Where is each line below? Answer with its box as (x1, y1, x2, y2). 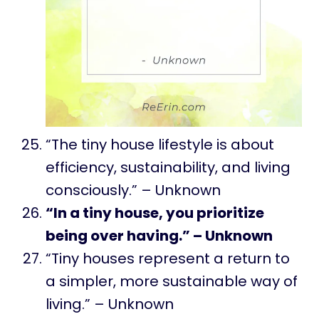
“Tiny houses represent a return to (46, 249, 290, 269)
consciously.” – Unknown (46, 180, 221, 201)
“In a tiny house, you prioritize (46, 203, 264, 224)
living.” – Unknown (46, 294, 174, 315)
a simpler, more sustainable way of (46, 271, 298, 292)
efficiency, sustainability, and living (46, 157, 291, 178)
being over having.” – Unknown (46, 226, 273, 246)
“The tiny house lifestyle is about (46, 135, 274, 155)
